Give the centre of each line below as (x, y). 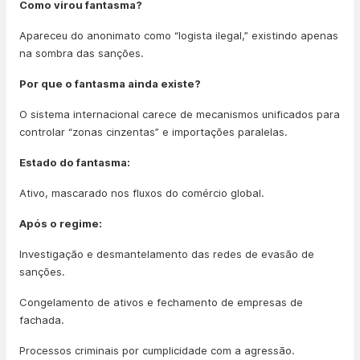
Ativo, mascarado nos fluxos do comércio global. (142, 193)
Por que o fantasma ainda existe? (110, 84)
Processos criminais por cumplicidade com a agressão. (157, 350)
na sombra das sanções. (82, 53)
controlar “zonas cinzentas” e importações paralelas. (153, 132)
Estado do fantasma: (75, 162)
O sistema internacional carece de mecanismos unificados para (180, 114)
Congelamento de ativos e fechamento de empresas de (161, 302)
